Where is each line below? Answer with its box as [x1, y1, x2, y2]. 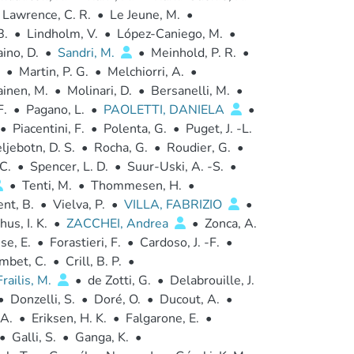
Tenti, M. [21, 177, 72, 194]
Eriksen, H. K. [31, 310, 107, 327]
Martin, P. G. [18, 63, 88, 81]
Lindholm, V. [26, 25, 98, 43]
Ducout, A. [159, 291, 220, 308]
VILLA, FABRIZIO [123, 196, 225, 213]
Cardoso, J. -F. [139, 234, 220, 251]
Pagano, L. [25, 101, 85, 119]
